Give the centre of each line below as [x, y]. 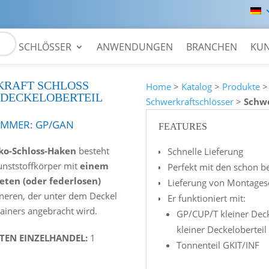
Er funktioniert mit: [207, 198]
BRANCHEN [212, 47]
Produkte [241, 86]
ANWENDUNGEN [135, 47]
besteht [93, 151]
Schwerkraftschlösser [190, 101]
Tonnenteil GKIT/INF [218, 245]
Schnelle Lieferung [206, 151]
